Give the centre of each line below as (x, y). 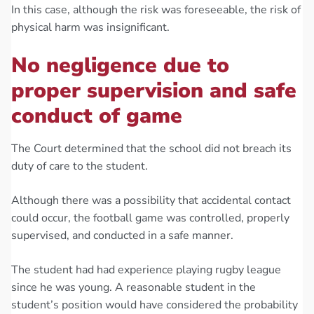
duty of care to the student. (80, 166)
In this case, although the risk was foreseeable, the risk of (156, 10)
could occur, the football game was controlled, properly (150, 218)
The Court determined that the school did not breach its (151, 149)
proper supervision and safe (154, 91)
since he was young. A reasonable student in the (134, 288)
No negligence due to (120, 66)
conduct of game (97, 116)
